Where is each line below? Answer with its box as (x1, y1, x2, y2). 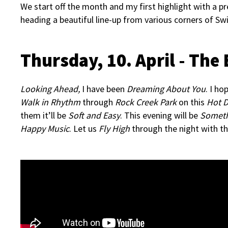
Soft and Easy (68, 109, 120, 121)
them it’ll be (20, 109, 68, 121)
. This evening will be (120, 109, 200, 121)
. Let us (69, 123, 99, 134)
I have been (80, 83, 127, 95)
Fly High (99, 123, 130, 134)
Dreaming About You (127, 83, 206, 95)
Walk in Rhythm (20, 96, 80, 108)
